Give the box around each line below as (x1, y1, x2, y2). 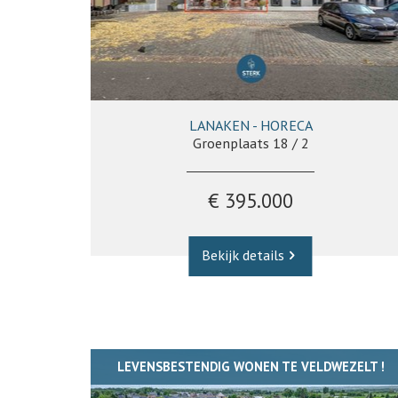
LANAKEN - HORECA (188, 116, 313, 134)
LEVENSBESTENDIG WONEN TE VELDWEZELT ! (116, 358, 385, 375)
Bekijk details (202, 246, 285, 264)
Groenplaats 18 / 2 (192, 134, 309, 152)
